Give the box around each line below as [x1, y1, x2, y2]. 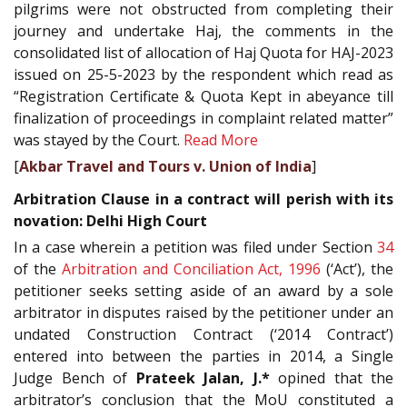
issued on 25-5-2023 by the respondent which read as [14, 64, 393, 84]
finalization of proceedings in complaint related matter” [14, 107, 393, 128]
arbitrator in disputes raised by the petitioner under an [14, 303, 393, 323]
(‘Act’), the [321, 259, 393, 280]
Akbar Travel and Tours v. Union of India [19, 155, 312, 176]
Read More [184, 129, 258, 150]
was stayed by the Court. [14, 129, 184, 150]
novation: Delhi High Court [14, 211, 207, 232]
